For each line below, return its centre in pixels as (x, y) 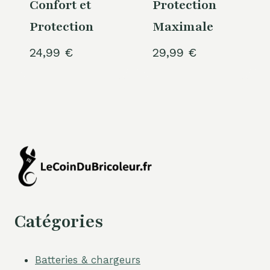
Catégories (59, 221)
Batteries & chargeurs (88, 259)
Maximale (183, 27)
